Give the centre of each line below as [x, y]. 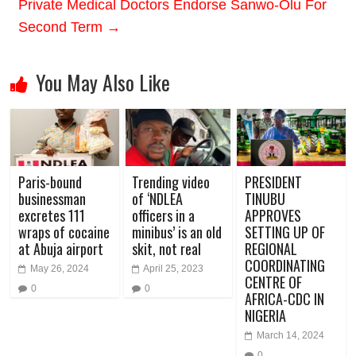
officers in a [163, 215]
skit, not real [166, 248]
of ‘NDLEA [157, 198]
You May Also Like [103, 82]
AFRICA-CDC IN [284, 298]
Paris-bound [50, 182]
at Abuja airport [61, 248]
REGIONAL [271, 248]
